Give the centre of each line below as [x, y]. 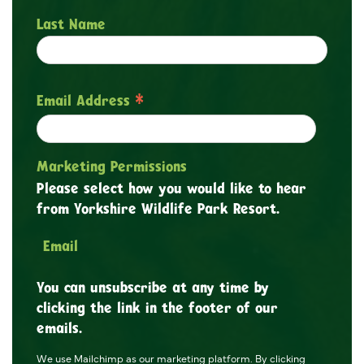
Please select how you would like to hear [171, 188]
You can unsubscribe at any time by [153, 288]
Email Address [86, 100]
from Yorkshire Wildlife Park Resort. [158, 209]
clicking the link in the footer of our [157, 308]
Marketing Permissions [112, 167]
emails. [59, 328]
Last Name [71, 24]
